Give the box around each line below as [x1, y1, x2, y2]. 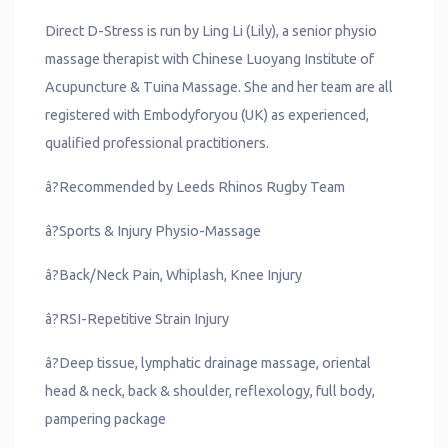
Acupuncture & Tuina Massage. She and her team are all [45, 79, 393, 96]
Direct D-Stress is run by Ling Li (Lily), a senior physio [45, 23, 378, 40]
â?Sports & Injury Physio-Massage [45, 223, 262, 240]
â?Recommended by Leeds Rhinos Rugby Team [45, 179, 346, 196]
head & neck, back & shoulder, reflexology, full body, [45, 383, 375, 400]
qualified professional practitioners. [45, 135, 269, 152]
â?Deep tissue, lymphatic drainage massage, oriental [45, 355, 372, 372]
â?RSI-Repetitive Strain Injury [45, 311, 230, 328]
